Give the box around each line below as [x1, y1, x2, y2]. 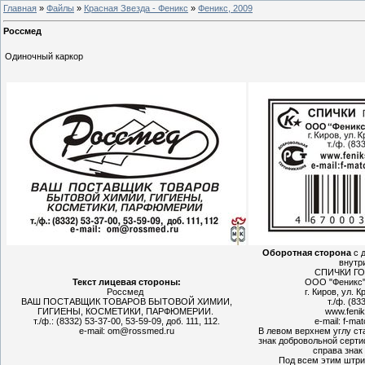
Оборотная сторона [262, 248, 354, 258]
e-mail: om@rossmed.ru [78, 326, 174, 336]
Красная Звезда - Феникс [84, 2, 188, 13]
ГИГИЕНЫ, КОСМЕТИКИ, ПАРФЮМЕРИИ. [37, 306, 216, 317]
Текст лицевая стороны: [72, 277, 181, 288]
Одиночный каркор [5, 51, 83, 62]
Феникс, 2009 [198, 2, 253, 13]
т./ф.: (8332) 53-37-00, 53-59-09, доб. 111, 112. [33, 316, 220, 327]
